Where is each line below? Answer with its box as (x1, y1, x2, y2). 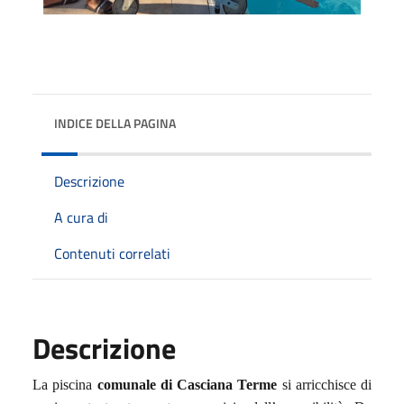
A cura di (54, 206, 108, 228)
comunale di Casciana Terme (96, 376, 282, 392)
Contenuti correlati (54, 242, 170, 264)
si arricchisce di (281, 376, 372, 392)
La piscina (32, 376, 97, 392)
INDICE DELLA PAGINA (54, 113, 176, 133)
